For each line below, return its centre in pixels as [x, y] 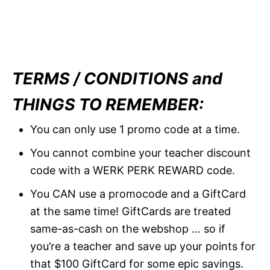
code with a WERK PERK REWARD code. [133, 171]
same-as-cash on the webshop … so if [128, 229]
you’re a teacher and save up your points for [143, 246]
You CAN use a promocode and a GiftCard [138, 194]
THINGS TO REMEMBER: [108, 105]
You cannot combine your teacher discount [140, 153]
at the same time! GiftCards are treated [130, 212]
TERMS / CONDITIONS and [117, 79]
